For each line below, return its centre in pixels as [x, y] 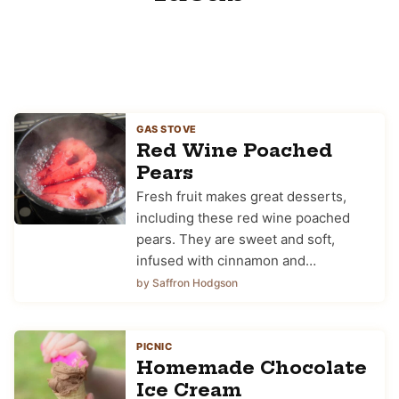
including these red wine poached [243, 217]
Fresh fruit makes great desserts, [241, 196]
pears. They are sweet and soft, [236, 239]
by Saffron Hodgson [187, 282]
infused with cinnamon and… [226, 260]
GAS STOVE [167, 129]
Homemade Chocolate [252, 367]
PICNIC [154, 346]
